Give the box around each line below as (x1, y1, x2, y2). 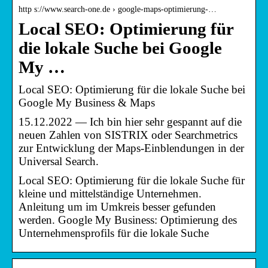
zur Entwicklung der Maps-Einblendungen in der (19, 141, 244, 154)
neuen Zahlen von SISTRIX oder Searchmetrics (19, 128, 237, 141)
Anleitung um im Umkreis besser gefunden (19, 200, 216, 213)
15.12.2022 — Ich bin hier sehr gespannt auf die (19, 115, 242, 128)
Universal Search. (19, 154, 99, 167)
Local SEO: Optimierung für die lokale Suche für (19, 173, 245, 187)
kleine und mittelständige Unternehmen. (19, 187, 202, 200)
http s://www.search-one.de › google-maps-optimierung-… (19, 4, 217, 14)
